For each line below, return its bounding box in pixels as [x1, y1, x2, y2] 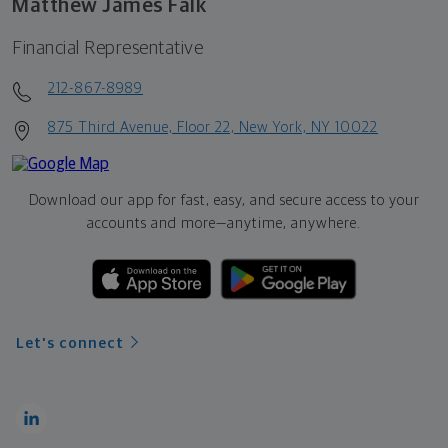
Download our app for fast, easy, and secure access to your [28, 192, 420, 208]
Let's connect [16, 335, 124, 351]
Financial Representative [12, 38, 203, 58]
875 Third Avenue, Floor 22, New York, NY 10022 [48, 119, 378, 135]
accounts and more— [87, 215, 227, 231]
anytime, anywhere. [227, 215, 361, 231]
